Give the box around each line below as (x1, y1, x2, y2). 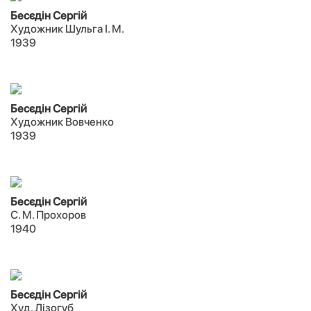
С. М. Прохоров (10, 208, 86, 221)
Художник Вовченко (10, 115, 114, 128)
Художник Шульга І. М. (10, 22, 124, 35)
